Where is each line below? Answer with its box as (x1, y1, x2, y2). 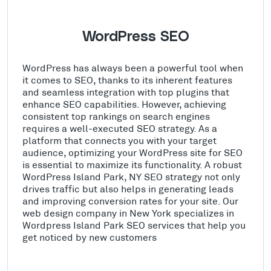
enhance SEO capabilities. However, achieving (22, 98, 226, 110)
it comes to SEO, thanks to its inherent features (22, 74, 232, 86)
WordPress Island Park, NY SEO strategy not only (22, 171, 240, 183)
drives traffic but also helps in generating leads (22, 183, 233, 195)
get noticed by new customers (22, 231, 157, 243)
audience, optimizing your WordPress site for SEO (22, 146, 243, 158)
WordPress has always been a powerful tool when (22, 62, 243, 74)
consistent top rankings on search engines (22, 110, 210, 122)
